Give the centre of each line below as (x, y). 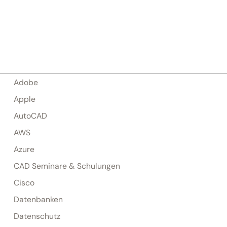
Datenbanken (38, 199)
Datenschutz (37, 216)
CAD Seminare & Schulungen (67, 166)
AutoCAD (30, 116)
